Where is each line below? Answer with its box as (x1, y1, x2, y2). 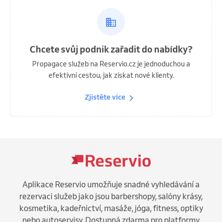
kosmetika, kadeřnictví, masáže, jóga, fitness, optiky (19, 203, 203, 213)
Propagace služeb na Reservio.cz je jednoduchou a (32, 59, 190, 68)
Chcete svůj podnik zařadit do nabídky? (30, 43, 192, 55)
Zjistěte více (85, 93, 125, 102)
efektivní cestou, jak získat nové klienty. (48, 70, 174, 80)
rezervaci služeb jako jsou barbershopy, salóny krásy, (19, 191, 203, 201)
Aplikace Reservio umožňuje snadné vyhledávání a (22, 179, 200, 189)
